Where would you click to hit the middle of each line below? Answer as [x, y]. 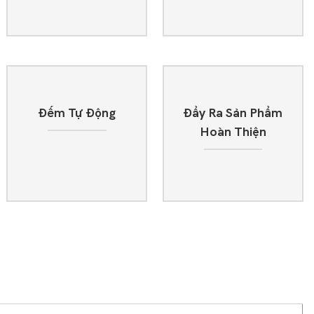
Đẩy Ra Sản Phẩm [233, 114]
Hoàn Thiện [233, 132]
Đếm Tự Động [77, 114]
